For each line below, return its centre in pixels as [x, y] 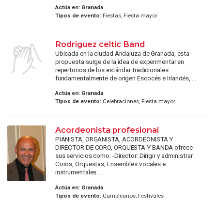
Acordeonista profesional [107, 130]
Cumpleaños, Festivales [132, 195]
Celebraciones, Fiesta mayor [138, 101]
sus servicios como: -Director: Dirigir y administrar [124, 156]
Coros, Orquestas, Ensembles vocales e [110, 164]
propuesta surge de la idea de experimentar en [120, 61]
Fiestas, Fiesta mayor [129, 15]
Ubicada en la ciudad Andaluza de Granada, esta [122, 53]
